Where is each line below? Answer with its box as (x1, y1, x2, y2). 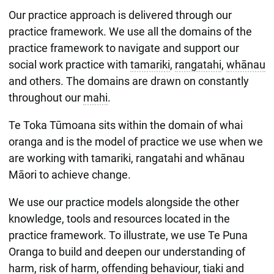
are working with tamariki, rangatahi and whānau (8, 151, 245, 165)
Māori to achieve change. (8, 168, 133, 181)
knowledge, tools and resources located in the (8, 212, 230, 225)
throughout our (8, 91, 83, 104)
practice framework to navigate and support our (8, 41, 239, 54)
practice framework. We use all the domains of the (8, 24, 252, 38)
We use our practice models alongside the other (8, 195, 239, 209)
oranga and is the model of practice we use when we (8, 135, 263, 148)
